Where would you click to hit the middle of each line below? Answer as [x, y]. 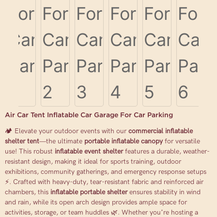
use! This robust [30, 151]
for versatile [181, 141]
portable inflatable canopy [124, 141]
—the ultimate [62, 141]
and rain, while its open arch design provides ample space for [96, 202]
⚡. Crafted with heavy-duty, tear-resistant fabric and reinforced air [104, 182]
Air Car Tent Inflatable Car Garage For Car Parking [89, 115]
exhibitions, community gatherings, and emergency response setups [106, 172]
